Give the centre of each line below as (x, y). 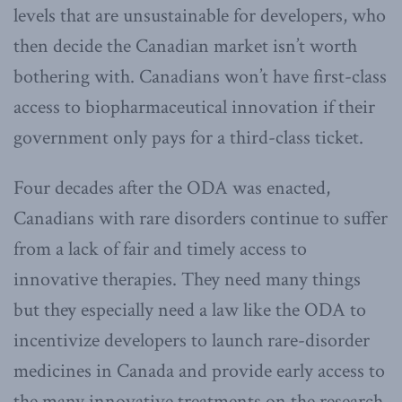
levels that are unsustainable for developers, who (200, 15)
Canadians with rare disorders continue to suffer (201, 218)
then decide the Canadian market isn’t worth (185, 46)
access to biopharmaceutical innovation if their (194, 107)
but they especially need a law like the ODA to (190, 310)
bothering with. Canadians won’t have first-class (200, 76)
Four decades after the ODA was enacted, (172, 188)
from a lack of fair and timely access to (160, 249)
